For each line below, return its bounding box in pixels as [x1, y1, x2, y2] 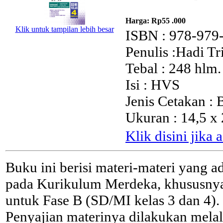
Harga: [125, 16, 151, 25]
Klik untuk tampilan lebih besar [15, 25, 114, 34]
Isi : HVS [125, 77, 180, 93]
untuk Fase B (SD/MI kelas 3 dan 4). [5, 192, 220, 209]
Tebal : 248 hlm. [125, 60, 221, 77]
